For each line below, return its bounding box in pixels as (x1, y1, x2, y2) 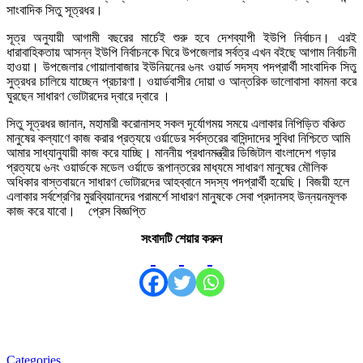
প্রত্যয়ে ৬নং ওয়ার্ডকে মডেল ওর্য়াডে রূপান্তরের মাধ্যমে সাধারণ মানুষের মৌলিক (6, 160, 327, 175)
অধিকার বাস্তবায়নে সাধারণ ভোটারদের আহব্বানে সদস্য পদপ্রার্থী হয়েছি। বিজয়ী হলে (6, 175, 349, 190)
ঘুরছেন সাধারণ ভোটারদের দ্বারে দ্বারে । (6, 89, 170, 104)
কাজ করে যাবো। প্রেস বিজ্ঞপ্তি (6, 204, 146, 219)
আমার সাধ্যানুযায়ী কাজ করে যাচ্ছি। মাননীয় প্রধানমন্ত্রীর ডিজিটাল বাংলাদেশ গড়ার (6, 146, 335, 160)
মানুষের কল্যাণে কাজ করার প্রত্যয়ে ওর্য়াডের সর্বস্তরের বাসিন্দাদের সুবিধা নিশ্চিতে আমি (6, 131, 350, 146)
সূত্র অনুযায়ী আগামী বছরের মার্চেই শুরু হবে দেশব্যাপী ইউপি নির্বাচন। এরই (6, 31, 357, 45)
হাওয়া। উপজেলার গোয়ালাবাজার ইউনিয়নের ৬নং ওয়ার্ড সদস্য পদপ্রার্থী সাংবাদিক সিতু (6, 60, 357, 75)
